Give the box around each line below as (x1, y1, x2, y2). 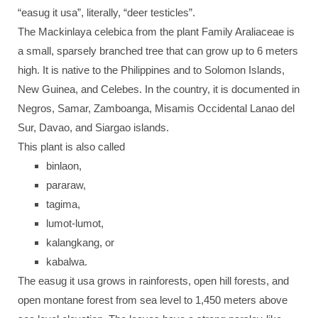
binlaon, (45, 160, 82, 172)
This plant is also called (18, 141, 125, 153)
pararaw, (45, 179, 86, 191)
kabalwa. (45, 256, 87, 268)
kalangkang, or (45, 236, 114, 248)
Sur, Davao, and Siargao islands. (18, 121, 169, 133)
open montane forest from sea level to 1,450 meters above (18, 294, 287, 306)
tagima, (45, 198, 80, 210)
